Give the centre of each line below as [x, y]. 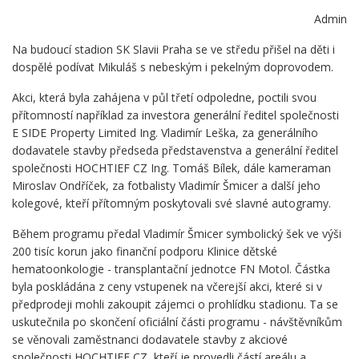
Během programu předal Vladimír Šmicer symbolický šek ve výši [177, 234]
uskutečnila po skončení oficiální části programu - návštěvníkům [177, 322]
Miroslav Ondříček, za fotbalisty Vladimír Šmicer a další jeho [166, 186]
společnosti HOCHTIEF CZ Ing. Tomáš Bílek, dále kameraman [171, 168]
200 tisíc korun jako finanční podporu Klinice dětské [145, 252]
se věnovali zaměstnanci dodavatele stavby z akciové [150, 340]
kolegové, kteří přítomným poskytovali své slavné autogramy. [171, 204]
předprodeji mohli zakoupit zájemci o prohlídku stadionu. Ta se [175, 305]
